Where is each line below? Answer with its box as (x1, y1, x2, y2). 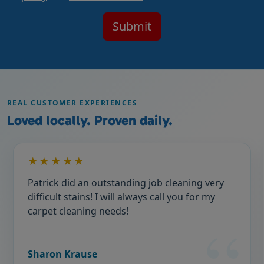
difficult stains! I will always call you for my (27, 190, 95, 203)
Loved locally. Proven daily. (7, 111, 173, 128)
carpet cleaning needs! (27, 204, 128, 217)
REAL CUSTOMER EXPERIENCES (7, 98, 137, 108)
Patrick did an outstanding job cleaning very (27, 176, 224, 189)
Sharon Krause (27, 247, 97, 261)
